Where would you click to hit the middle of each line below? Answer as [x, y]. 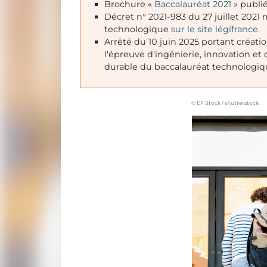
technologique [138, 30]
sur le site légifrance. [215, 30]
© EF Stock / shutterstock [225, 103]
